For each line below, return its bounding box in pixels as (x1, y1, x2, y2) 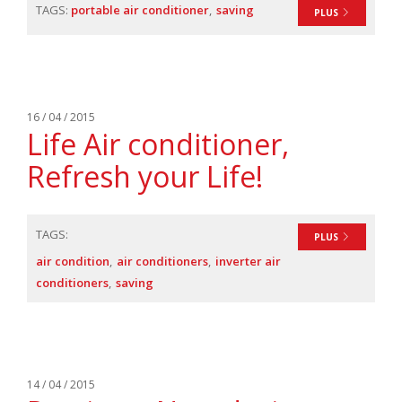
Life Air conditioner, (27, 125, 289, 163)
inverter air (215, 253, 281, 269)
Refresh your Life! (27, 157, 263, 196)
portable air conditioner (71, 2, 209, 18)
